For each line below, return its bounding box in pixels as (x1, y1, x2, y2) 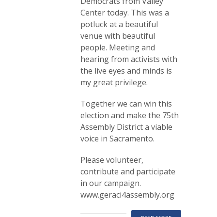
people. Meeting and (80, 42, 155, 53)
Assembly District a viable (80, 121, 172, 132)
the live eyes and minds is (80, 65, 172, 76)
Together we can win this (80, 98, 172, 109)
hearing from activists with (80, 53, 177, 64)
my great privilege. (80, 77, 148, 88)
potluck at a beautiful (80, 18, 158, 30)
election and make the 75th (80, 109, 179, 121)
